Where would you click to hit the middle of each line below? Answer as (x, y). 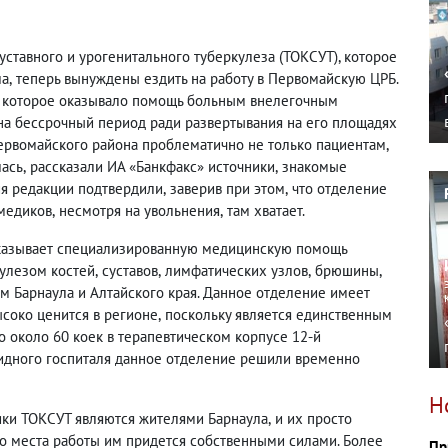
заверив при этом (227, 188)
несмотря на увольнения (139, 210)
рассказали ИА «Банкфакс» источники (152, 166)
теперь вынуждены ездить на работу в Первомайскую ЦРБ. (207, 78)
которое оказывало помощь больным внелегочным (170, 100)
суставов (130, 270)
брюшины (347, 270)
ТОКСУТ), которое (340, 56)
